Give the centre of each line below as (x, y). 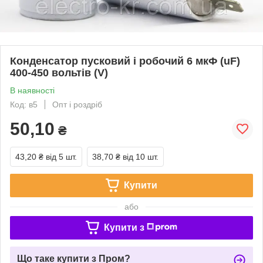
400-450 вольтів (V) (59, 73)
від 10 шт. (141, 156)
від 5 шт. (61, 156)
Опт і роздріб (77, 104)
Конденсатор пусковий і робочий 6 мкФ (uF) (125, 61)
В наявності (32, 90)
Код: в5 (24, 104)
